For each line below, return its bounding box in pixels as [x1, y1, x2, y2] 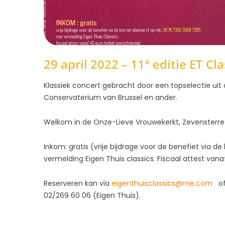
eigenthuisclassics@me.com [111, 180, 214, 188]
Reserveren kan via [44, 180, 111, 188]
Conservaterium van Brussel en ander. [44, 94, 177, 102]
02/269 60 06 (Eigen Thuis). [44, 192, 141, 200]
